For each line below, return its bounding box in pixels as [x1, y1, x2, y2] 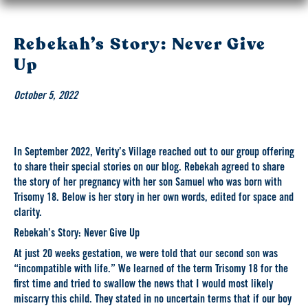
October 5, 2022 [14, 91, 78, 102]
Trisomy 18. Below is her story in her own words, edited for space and [14, 192, 294, 204]
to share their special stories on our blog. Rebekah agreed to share [14, 162, 285, 174]
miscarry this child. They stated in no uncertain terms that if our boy [14, 294, 291, 307]
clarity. [14, 208, 42, 219]
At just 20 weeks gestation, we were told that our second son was [14, 249, 278, 261]
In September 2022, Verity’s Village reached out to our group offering [14, 147, 294, 159]
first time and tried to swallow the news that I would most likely [14, 279, 273, 291]
